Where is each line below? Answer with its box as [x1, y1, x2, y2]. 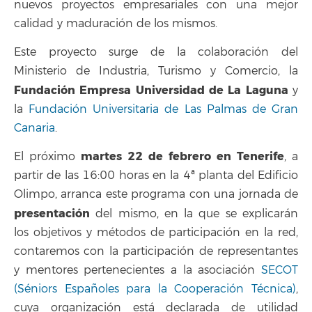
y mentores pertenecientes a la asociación [14, 263, 261, 278]
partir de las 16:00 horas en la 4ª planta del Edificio [14, 169, 298, 183]
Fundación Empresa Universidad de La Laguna [14, 82, 288, 97]
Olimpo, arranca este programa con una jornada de [14, 187, 298, 202]
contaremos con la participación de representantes [14, 244, 298, 259]
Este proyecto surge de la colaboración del [14, 45, 298, 59]
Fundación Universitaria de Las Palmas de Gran [29, 102, 299, 116]
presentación [14, 206, 90, 221]
